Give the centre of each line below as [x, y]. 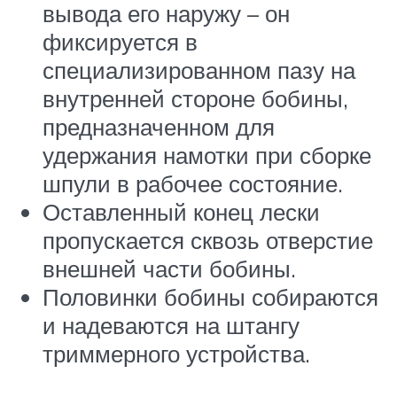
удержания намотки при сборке [207, 155]
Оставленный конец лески [181, 211]
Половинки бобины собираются [210, 296]
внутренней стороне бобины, [195, 98]
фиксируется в [120, 41]
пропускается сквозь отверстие [208, 240]
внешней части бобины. [169, 268]
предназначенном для [159, 126]
